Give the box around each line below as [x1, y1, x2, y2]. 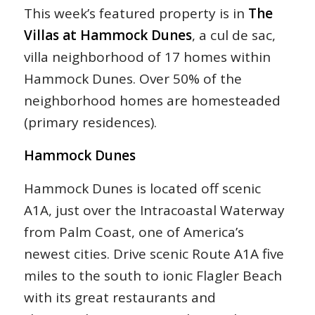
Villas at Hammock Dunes [23, 25, 192, 44]
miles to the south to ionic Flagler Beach [23, 266, 282, 285]
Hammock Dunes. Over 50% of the [23, 69, 242, 88]
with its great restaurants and [23, 288, 216, 307]
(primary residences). [23, 112, 157, 131]
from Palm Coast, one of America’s [23, 223, 244, 242]
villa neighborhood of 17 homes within [23, 47, 271, 66]
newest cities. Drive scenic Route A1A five [23, 245, 284, 264]
